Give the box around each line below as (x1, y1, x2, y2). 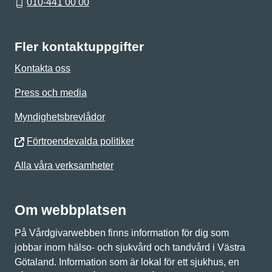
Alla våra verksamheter (15, 160, 114, 171)
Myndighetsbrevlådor (15, 112, 105, 122)
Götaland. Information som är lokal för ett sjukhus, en (15, 257, 239, 267)
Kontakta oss (15, 63, 70, 73)
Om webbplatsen (15, 202, 126, 218)
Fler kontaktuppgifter (15, 39, 144, 53)
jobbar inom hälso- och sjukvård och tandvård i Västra (15, 242, 245, 253)
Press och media (15, 87, 87, 98)
